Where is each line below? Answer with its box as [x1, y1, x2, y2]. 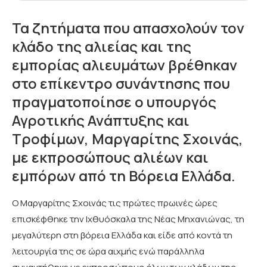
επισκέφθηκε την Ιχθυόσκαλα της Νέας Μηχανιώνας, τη [12, 213, 244, 225]
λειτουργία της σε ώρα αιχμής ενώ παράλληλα [12, 245, 204, 257]
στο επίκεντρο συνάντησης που [12, 73, 230, 93]
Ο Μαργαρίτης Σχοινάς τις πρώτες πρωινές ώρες [12, 197, 218, 209]
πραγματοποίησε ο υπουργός [12, 92, 216, 111]
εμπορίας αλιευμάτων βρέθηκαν [12, 55, 237, 74]
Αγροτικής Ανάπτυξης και [12, 110, 190, 130]
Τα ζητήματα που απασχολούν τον [12, 18, 244, 38]
